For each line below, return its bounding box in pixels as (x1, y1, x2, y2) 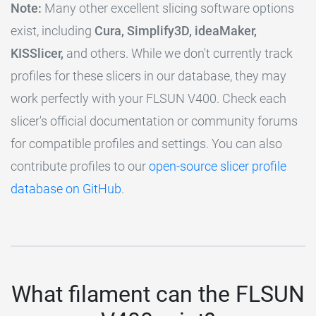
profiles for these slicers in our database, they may (11, 68, 286, 84)
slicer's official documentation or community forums (11, 114, 298, 129)
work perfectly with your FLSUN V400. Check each (11, 91, 286, 107)
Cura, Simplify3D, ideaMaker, (95, 23, 257, 39)
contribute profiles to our (11, 159, 149, 174)
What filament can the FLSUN (11, 281, 305, 308)
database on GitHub (11, 181, 121, 197)
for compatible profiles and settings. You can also (11, 136, 282, 152)
